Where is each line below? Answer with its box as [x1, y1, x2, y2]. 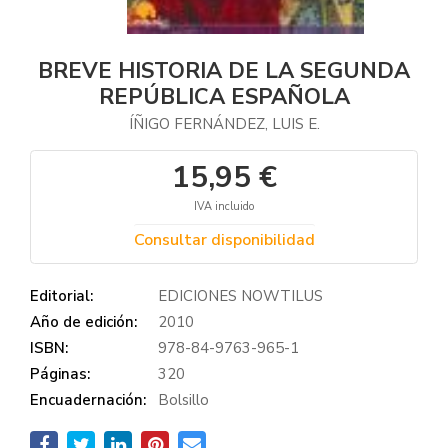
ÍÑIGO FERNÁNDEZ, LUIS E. [128, 114, 320, 134]
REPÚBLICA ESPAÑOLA [98, 82, 350, 112]
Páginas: [30, 364, 90, 384]
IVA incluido [194, 199, 254, 214]
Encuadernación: [30, 390, 146, 410]
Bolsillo [158, 390, 209, 410]
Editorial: [30, 286, 93, 306]
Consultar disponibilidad [133, 229, 315, 251]
